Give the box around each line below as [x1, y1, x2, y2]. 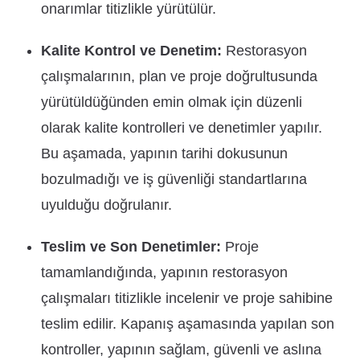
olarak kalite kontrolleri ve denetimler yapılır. [41, 120, 323, 137]
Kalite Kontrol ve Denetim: [41, 43, 223, 59]
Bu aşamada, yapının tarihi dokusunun [41, 145, 288, 162]
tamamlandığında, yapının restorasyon [41, 264, 288, 281]
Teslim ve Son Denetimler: [41, 239, 222, 256]
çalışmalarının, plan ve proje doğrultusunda [41, 68, 318, 85]
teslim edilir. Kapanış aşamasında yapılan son [41, 316, 335, 333]
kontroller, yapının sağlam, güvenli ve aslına [41, 342, 322, 358]
